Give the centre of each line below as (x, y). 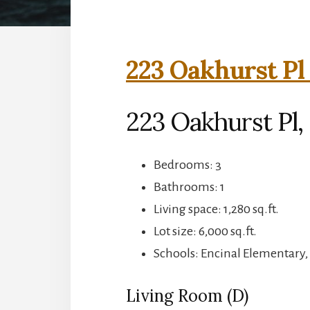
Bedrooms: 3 (188, 164)
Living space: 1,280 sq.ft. (216, 209)
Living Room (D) (187, 295)
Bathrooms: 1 (189, 186)
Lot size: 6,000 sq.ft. (205, 231)
